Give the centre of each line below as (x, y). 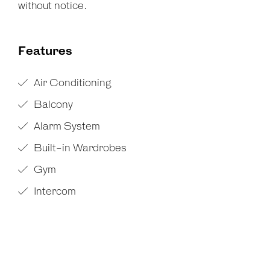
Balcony (52, 105)
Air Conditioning (71, 83)
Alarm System (66, 127)
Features (45, 52)
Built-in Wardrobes (79, 149)
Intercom (54, 192)
